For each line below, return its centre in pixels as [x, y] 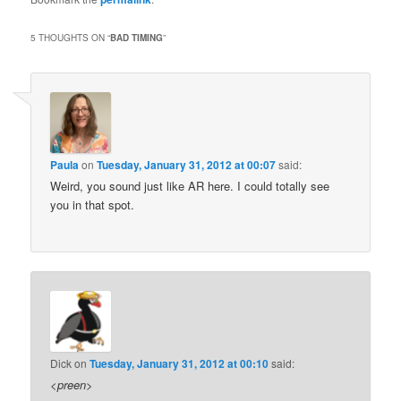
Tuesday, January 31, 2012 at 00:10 [179, 364]
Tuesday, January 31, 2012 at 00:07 [187, 164]
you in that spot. [93, 204]
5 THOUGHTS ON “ [71, 37]
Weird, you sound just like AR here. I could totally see [190, 185]
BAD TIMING [137, 37]
